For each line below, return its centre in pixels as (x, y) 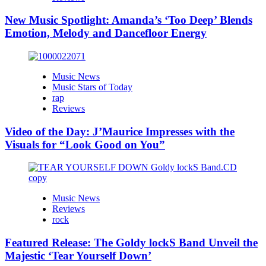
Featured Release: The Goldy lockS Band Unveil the (131, 243)
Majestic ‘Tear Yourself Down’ (78, 256)
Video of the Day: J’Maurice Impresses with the (120, 131)
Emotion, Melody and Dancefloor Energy (106, 33)
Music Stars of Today (92, 87)
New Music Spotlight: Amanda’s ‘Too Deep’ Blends (129, 20)
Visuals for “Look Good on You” (85, 144)
